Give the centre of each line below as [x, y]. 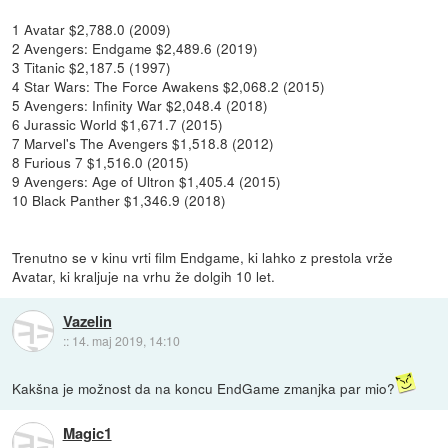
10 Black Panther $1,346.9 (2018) [119, 199]
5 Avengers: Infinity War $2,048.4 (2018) [140, 104]
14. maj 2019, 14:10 [125, 341]
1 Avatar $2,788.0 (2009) [92, 28]
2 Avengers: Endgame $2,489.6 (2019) [135, 47]
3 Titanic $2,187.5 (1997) [92, 66]
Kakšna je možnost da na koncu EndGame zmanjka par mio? [204, 387]
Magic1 [87, 433]
